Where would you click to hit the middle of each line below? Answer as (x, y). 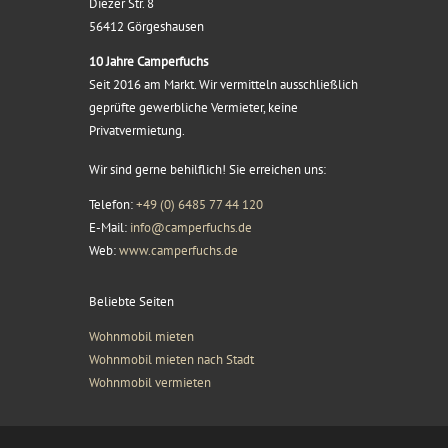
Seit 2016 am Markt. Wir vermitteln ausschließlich (223, 84)
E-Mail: (109, 227)
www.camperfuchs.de (178, 250)
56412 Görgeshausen (146, 26)
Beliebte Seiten (131, 301)
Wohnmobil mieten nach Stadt (171, 359)
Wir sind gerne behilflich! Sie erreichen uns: (207, 169)
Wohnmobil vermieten (150, 382)
